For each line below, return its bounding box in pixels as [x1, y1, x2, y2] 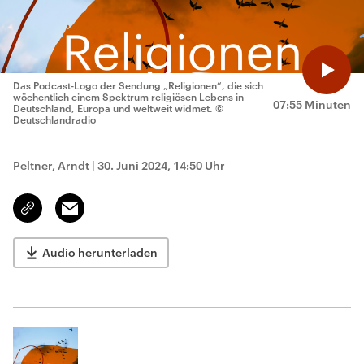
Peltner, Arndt [13, 158, 89, 172]
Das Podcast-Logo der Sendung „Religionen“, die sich [13, 80, 263, 91]
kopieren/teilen [28, 209, 105, 222]
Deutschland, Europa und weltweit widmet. [13, 102, 213, 114]
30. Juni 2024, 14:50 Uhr [97, 158, 225, 172]
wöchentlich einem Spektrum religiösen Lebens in [13, 91, 244, 102]
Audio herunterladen [42, 245, 158, 259]
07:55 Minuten [273, 97, 351, 111]
